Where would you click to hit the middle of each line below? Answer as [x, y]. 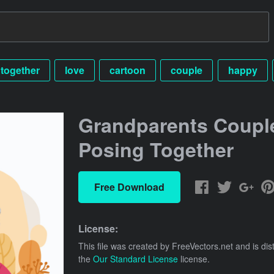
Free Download [129, 187]
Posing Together [156, 149]
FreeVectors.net [202, 246]
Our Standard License [135, 258]
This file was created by [125, 246]
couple [187, 70]
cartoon [128, 70]
